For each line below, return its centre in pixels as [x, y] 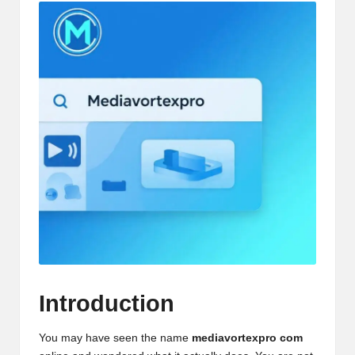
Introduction [107, 304]
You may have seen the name [115, 338]
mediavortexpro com [247, 338]
